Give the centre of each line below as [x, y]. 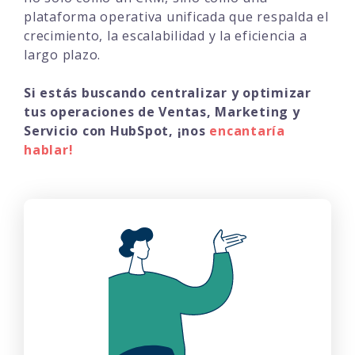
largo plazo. [62, 55]
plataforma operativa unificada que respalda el [176, 17]
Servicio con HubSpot [96, 131]
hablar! [49, 150]
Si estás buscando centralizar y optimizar [168, 93]
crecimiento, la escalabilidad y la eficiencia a [166, 36]
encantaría [247, 131]
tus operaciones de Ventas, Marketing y [162, 112]
